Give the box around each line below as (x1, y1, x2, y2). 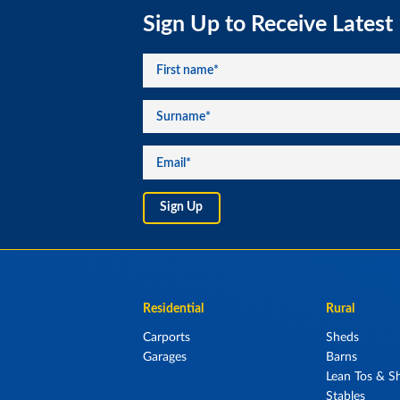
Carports (143, 329, 191, 344)
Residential (143, 302, 204, 315)
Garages (143, 348, 187, 363)
